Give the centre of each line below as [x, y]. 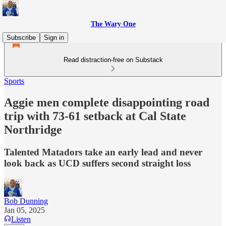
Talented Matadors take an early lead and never [103, 152]
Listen [21, 219]
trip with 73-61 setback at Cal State [95, 116]
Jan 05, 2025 [24, 210]
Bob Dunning [26, 201]
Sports [14, 81]
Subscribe [21, 38]
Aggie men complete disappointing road [107, 102]
